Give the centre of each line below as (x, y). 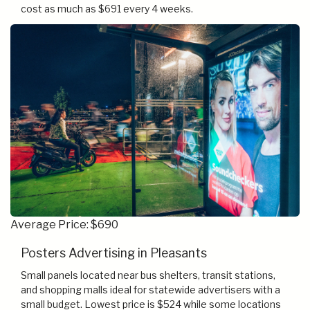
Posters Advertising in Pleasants (114, 253)
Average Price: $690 (64, 225)
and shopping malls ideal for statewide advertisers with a (151, 290)
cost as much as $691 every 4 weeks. (107, 8)
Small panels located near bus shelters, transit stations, (148, 275)
